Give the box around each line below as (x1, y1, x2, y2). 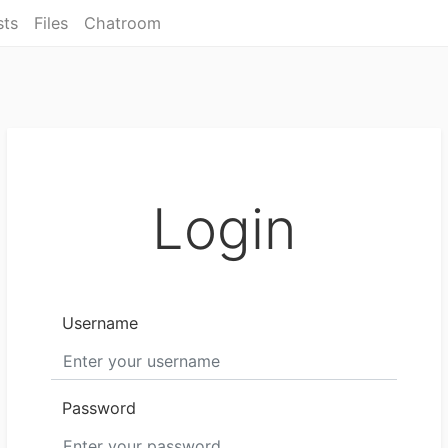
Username (62, 313, 139, 333)
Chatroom (84, 13, 161, 34)
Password (62, 398, 137, 418)
